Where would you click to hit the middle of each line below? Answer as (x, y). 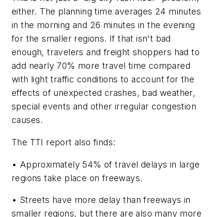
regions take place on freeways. (77, 178)
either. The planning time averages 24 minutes (106, 12)
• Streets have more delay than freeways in (101, 200)
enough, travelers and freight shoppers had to (106, 52)
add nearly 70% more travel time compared (101, 66)
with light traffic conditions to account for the (103, 79)
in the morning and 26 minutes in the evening (103, 25)
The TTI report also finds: (64, 142)
